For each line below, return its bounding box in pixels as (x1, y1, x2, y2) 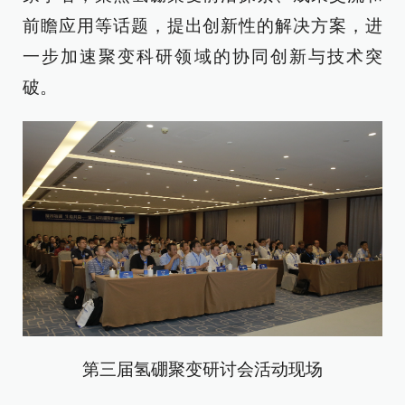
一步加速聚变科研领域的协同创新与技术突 (23, 47, 382, 66)
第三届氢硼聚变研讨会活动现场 (82, 360, 323, 380)
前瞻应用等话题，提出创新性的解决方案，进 (23, 16, 382, 35)
